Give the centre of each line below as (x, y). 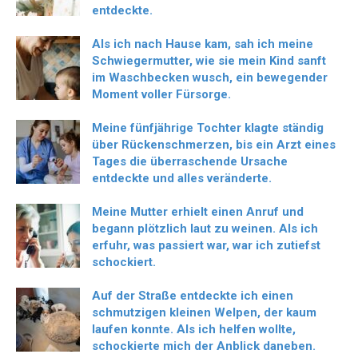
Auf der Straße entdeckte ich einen (193, 296)
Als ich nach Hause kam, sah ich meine (203, 44)
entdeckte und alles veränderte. (182, 179)
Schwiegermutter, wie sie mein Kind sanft (209, 61)
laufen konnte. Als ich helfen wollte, (194, 330)
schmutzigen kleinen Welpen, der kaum (204, 313)
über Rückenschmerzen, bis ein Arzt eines (214, 145)
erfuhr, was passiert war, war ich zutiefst (206, 246)
